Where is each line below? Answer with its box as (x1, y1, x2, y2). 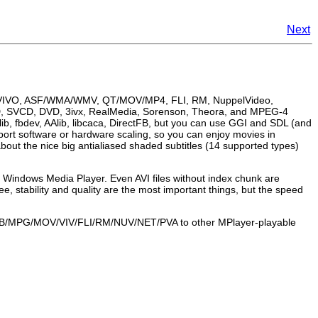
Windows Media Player (3, 172, 104, 184)
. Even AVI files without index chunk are (104, 172, 280, 184)
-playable (255, 216, 296, 228)
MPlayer (218, 216, 255, 228)
